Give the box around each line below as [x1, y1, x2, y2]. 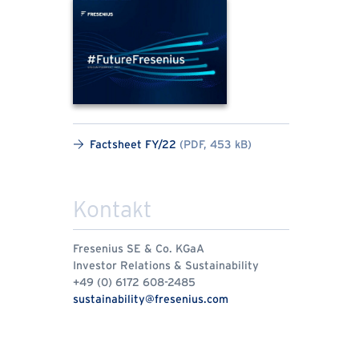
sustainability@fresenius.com [73, 294, 228, 305]
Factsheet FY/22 [90, 140, 179, 151]
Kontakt [73, 196, 151, 224]
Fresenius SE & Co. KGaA [73, 244, 204, 255]
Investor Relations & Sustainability [73, 260, 259, 272]
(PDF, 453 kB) [179, 140, 252, 151]
